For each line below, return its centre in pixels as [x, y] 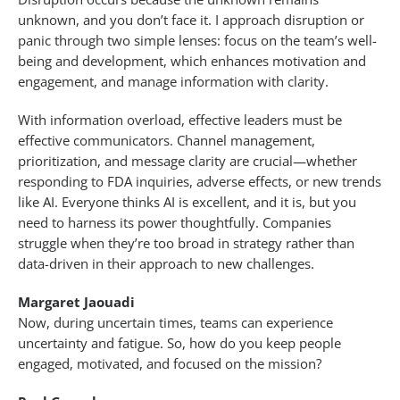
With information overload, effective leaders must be [180, 120]
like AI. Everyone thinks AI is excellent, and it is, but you [187, 202]
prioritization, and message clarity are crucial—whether [187, 161]
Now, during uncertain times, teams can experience [175, 323]
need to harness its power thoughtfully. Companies [175, 223]
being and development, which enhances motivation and [192, 61]
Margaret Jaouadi [80, 302]
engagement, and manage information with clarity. [173, 82]
